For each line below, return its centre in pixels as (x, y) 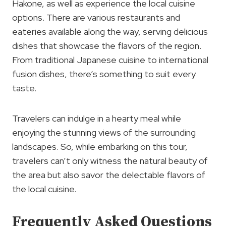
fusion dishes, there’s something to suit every (104, 74)
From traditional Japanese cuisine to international (110, 60)
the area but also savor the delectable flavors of (109, 175)
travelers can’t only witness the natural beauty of (110, 161)
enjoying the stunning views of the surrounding (104, 133)
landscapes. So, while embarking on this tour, (100, 147)
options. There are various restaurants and (96, 18)
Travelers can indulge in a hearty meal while (97, 119)
